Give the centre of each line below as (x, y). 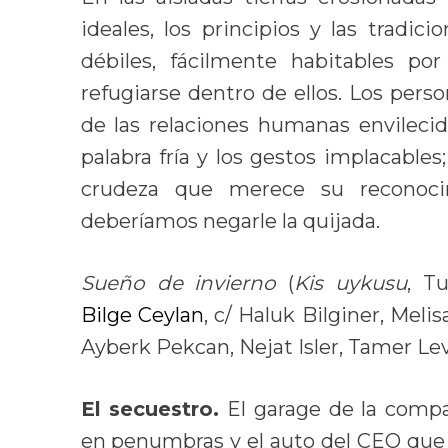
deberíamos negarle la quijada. (230, 221)
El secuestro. (150, 409)
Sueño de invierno (184, 283)
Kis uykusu (351, 283)
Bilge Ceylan (142, 315)
